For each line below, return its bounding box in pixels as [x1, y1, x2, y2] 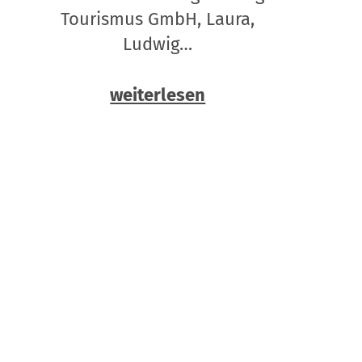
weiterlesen [110, 83, 206, 106]
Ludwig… [123, 32, 193, 55]
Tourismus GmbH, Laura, [61, 7, 255, 30]
